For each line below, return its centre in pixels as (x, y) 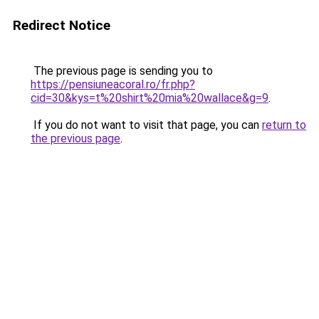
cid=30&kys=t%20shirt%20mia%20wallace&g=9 (150, 98)
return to (284, 125)
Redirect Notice (62, 25)
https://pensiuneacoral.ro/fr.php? (113, 84)
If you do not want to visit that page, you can (146, 125)
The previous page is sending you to (122, 71)
